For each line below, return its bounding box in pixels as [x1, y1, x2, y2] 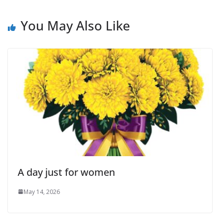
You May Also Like [21, 17, 130, 34]
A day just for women [18, 165, 115, 179]
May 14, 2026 [24, 187, 60, 196]
